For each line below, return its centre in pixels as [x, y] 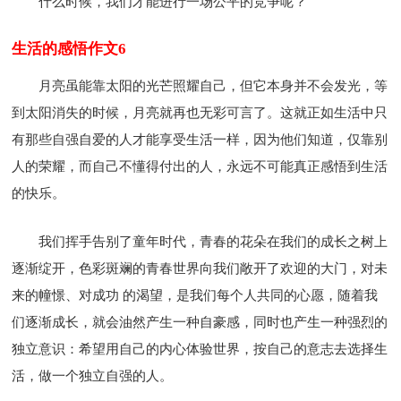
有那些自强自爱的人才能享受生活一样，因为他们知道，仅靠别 [200, 139]
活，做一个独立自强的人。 [93, 375]
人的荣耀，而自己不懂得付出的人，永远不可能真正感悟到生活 [200, 166]
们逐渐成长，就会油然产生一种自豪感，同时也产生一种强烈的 [200, 322]
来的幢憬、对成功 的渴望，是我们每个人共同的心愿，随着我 [195, 295]
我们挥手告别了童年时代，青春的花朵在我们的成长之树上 [213, 241]
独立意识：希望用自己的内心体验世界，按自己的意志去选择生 [200, 349]
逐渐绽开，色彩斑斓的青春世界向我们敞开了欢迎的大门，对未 [200, 268]
